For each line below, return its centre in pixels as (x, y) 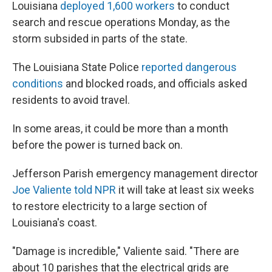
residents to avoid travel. (71, 100)
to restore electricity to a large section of (110, 206)
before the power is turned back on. (97, 145)
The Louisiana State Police (77, 67)
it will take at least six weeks (185, 190)
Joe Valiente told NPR (64, 190)
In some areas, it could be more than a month (120, 128)
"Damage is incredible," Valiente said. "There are (126, 251)
